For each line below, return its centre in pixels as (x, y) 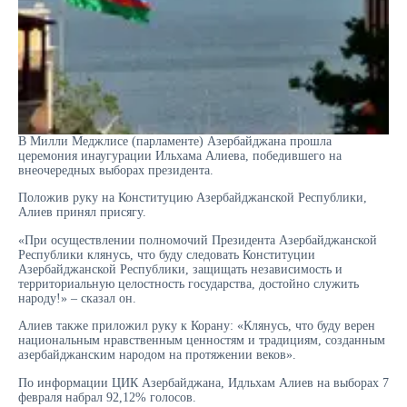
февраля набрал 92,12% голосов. (107, 397)
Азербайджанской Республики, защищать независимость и (180, 269)
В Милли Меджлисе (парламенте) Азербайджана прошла (175, 141)
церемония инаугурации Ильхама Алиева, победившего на (180, 155)
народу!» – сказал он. (77, 298)
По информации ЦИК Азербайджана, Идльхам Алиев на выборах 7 (203, 382)
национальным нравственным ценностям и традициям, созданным (202, 341)
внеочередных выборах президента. (116, 170)
